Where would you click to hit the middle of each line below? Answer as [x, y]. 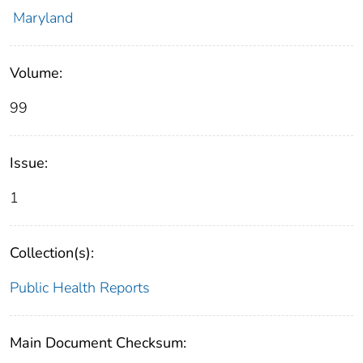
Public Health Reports [80, 288]
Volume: [36, 73]
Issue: [29, 163]
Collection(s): [52, 253]
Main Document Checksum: [98, 343]
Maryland [43, 18]
